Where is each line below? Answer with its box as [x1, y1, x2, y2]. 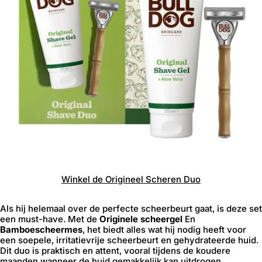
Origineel [103, 174, 143, 185]
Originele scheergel [99, 213, 182, 225]
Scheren [143, 174, 181, 185]
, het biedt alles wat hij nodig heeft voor [82, 224, 246, 235]
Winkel [61, 174, 90, 185]
